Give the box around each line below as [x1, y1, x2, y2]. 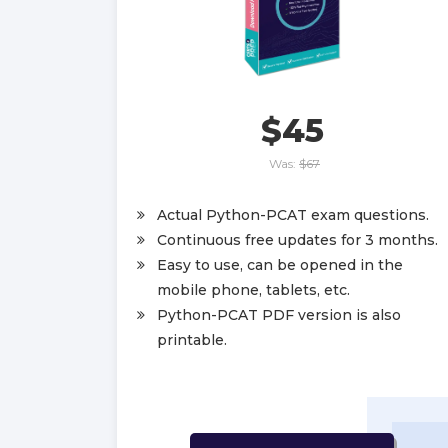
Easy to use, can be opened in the [157, 255, 403, 274]
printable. [157, 330, 227, 349]
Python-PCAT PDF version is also [157, 305, 401, 324]
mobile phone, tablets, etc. [157, 280, 350, 299]
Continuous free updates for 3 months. [157, 230, 438, 249]
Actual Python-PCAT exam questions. [157, 205, 429, 224]
